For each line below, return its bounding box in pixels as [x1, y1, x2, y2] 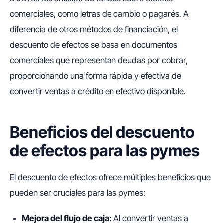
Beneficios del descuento [10, 122, 195, 142]
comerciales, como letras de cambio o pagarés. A [10, 8, 189, 19]
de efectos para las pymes [10, 140, 200, 160]
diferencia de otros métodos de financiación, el [10, 24, 178, 34]
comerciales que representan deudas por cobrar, [10, 55, 188, 65]
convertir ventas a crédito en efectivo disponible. [10, 86, 186, 96]
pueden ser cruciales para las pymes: [10, 187, 145, 198]
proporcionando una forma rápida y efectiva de [10, 70, 181, 81]
